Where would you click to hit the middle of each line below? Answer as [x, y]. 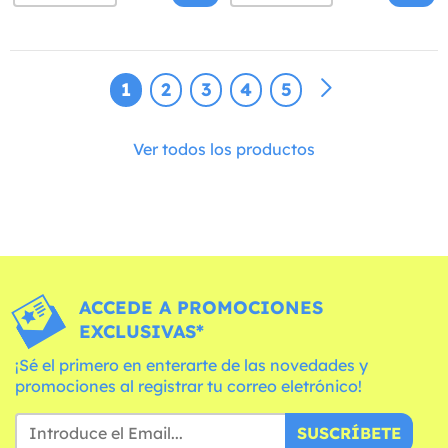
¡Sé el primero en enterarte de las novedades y [191, 365]
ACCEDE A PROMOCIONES [200, 308]
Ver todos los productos [224, 149]
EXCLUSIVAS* [141, 332]
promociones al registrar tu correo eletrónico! [188, 386]
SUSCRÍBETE [349, 433]
